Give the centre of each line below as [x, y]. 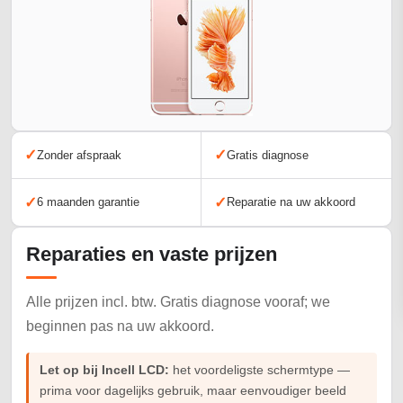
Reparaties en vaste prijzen [152, 255]
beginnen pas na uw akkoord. [120, 327]
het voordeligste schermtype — [260, 371]
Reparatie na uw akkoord [291, 202]
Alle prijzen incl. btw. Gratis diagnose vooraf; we [178, 302]
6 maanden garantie [88, 202]
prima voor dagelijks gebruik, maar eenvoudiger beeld [193, 391]
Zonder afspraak [79, 155]
